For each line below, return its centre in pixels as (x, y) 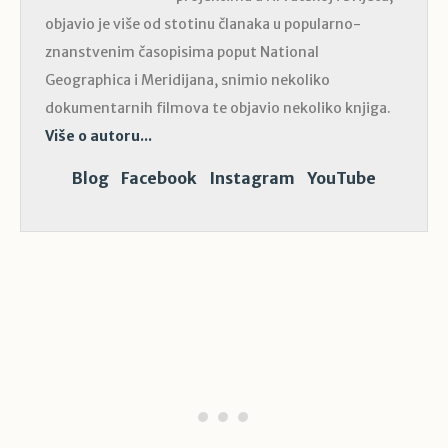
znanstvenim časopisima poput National (182, 51)
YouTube (341, 177)
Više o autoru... (98, 135)
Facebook (159, 177)
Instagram (252, 177)
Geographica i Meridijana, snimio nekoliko (187, 79)
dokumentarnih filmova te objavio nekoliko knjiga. (218, 107)
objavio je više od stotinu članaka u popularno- (203, 23)
